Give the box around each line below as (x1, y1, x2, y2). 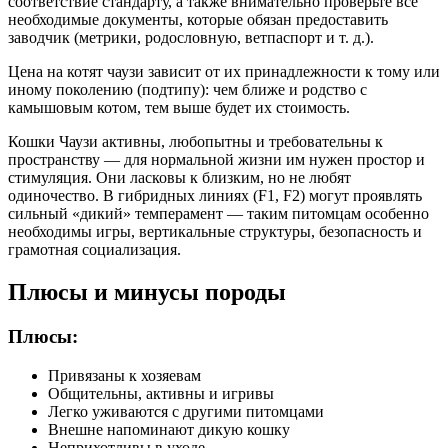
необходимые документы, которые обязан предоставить (8, 11, 388, 29)
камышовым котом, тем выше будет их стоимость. (8, 99, 350, 117)
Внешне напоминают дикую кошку (48, 420, 290, 438)
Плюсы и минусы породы (8, 279, 286, 306)
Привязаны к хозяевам (48, 366, 201, 384)
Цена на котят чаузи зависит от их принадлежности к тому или (8, 63, 440, 81)
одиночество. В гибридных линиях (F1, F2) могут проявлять (8, 187, 422, 205)
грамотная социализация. (8, 241, 181, 259)
